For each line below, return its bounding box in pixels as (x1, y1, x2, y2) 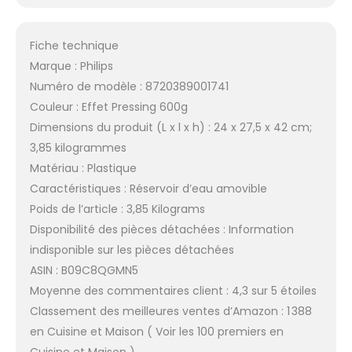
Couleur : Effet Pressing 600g (29, 99, 188, 115)
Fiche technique (29, 38, 119, 54)
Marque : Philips (29, 58, 113, 75)
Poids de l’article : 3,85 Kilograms (29, 201, 205, 218)
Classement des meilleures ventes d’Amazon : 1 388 (29, 303, 312, 320)
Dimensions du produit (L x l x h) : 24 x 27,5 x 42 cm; (29, 119, 312, 136)
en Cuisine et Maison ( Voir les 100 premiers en (29, 324, 284, 340)
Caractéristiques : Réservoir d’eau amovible (29, 181, 267, 197)
